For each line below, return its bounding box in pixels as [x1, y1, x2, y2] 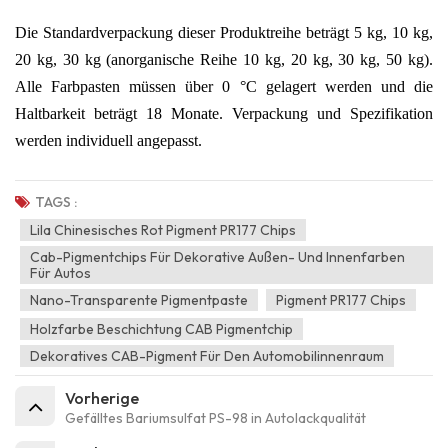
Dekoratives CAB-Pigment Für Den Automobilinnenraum [30, 346, 384, 365]
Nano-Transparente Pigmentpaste [30, 290, 248, 309]
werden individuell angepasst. [15, 131, 202, 149]
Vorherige [65, 387, 139, 408]
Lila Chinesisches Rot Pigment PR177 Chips [30, 220, 296, 239]
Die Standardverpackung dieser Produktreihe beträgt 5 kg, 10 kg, [15, 23, 433, 41]
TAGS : [35, 192, 77, 211]
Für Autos [30, 263, 91, 282]
